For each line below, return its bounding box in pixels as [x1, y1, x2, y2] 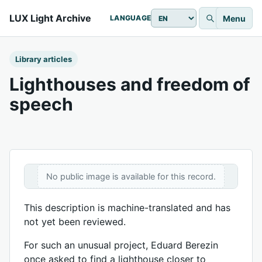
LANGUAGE [110, 13, 151, 22]
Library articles [15, 54, 72, 64]
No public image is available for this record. [46, 171, 216, 181]
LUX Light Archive [9, 12, 91, 24]
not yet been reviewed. [24, 216, 126, 227]
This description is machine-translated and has [24, 202, 230, 213]
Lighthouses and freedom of [9, 74, 250, 95]
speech [9, 94, 73, 115]
